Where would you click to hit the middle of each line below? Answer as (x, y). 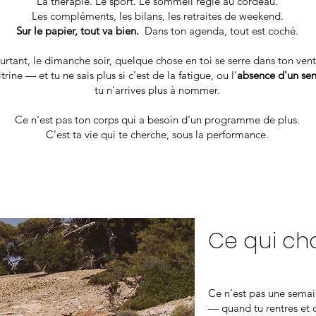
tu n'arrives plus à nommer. (157, 90)
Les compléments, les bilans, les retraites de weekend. (157, 16)
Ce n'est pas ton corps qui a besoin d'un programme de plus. (157, 120)
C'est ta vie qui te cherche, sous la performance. (157, 134)
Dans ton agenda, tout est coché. (220, 31)
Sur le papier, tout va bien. (79, 31)
